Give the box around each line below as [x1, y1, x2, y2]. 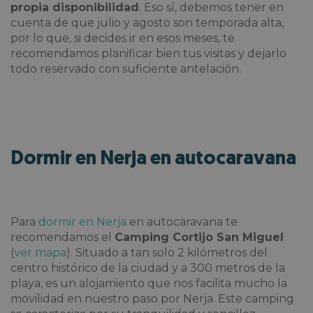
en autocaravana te [126, 214, 238, 228]
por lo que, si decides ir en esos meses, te [10, 31, 235, 45]
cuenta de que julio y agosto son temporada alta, [10, 15, 284, 29]
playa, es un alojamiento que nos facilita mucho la [10, 276, 287, 290]
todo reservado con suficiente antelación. [10, 61, 241, 75]
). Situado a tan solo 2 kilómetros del [66, 245, 268, 259]
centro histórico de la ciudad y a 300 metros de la [10, 261, 285, 275]
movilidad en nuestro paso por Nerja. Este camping [10, 291, 294, 305]
